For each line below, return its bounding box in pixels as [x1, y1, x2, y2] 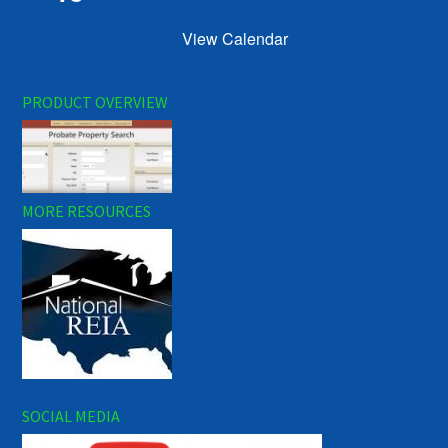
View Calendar [182, 27, 289, 51]
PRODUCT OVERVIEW [22, 91, 169, 112]
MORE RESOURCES [22, 201, 152, 222]
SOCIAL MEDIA [22, 405, 121, 426]
